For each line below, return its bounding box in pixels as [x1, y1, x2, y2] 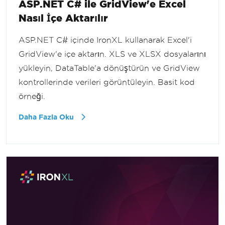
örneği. [19, 91, 45, 100]
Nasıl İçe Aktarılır [19, 12, 108, 24]
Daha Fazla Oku [19, 113, 76, 121]
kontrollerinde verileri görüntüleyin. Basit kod [19, 77, 195, 86]
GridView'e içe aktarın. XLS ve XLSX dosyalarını [19, 49, 206, 58]
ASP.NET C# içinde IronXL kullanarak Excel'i [19, 35, 192, 44]
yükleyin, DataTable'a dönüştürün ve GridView [19, 63, 200, 72]
